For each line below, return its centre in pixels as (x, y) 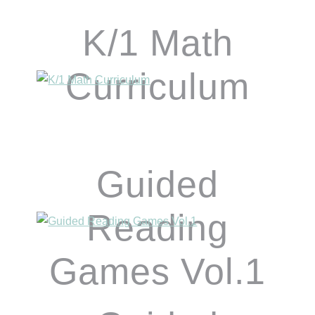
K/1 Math (157, 43)
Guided (157, 185)
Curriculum (157, 86)
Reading (157, 228)
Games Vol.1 (157, 272)
